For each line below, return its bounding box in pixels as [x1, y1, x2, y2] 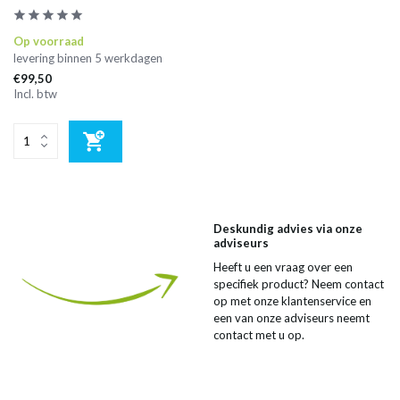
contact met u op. [213, 328, 304, 342]
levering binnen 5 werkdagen [13, 50, 162, 65]
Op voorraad [13, 33, 84, 48]
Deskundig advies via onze [213, 221, 362, 236]
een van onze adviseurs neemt [213, 311, 370, 325]
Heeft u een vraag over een [213, 260, 353, 274]
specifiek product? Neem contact [213, 277, 384, 291]
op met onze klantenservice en [213, 294, 371, 308]
